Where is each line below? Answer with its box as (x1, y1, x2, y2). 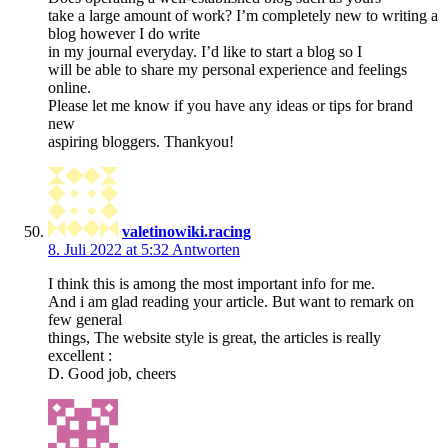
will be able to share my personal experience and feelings (48, 60, 407, 78)
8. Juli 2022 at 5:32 (48, 240, 172, 258)
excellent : (48, 346, 112, 364)
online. (48, 78, 91, 96)
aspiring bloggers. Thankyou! (48, 132, 234, 150)
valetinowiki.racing (122, 222, 251, 240)
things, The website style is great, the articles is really (48, 328, 381, 346)
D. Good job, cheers (48, 364, 176, 382)
